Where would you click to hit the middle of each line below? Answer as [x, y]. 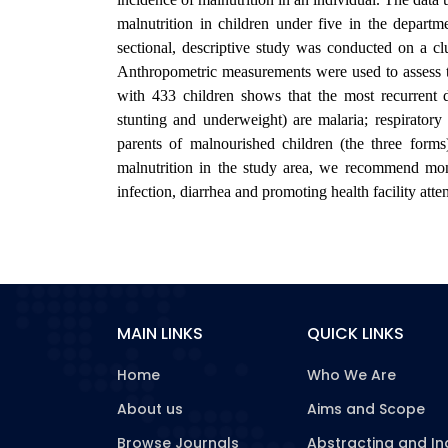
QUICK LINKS [355, 333]
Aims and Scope [366, 409]
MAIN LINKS [160, 333]
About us [150, 409]
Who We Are [351, 375]
